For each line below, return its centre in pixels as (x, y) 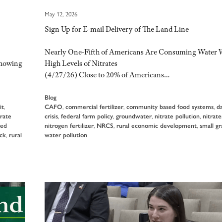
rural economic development (157, 126)
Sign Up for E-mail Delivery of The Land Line (117, 29)
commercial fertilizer (95, 107)
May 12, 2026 (61, 14)
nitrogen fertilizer (69, 126)
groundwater (134, 116)
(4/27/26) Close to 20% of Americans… (107, 75)
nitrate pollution (177, 116)
